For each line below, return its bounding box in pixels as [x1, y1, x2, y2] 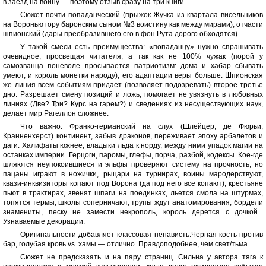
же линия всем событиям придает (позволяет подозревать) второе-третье [3, 80, 263, 89]
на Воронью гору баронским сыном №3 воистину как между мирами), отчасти [3, 20, 263, 28]
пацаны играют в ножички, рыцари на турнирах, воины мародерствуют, [3, 169, 263, 178]
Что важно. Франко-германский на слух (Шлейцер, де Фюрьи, [20, 122, 263, 131]
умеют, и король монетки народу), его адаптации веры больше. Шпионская [3, 71, 263, 80]
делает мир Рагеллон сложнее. [3, 109, 109, 118]
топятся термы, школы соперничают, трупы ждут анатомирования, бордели [3, 198, 263, 207]
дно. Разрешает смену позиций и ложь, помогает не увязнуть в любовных [3, 90, 263, 99]
